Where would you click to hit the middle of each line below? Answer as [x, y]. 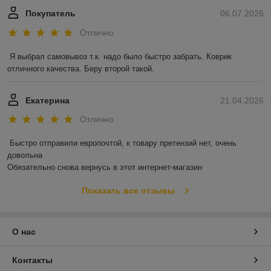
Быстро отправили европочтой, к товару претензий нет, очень [123, 143]
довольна [26, 155]
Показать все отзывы [128, 191]
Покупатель [51, 14]
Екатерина [47, 100]
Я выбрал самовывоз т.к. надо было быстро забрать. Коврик [121, 56]
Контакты [32, 260]
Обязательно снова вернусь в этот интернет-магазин [105, 168]
